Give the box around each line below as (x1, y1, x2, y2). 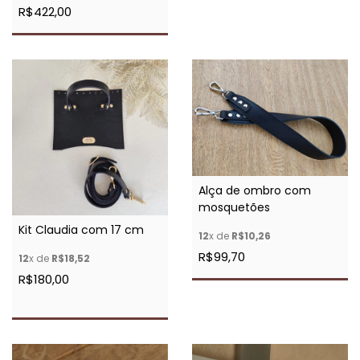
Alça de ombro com (198, 182, 311, 199)
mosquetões (198, 199, 270, 216)
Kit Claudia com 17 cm (18, 221, 144, 238)
